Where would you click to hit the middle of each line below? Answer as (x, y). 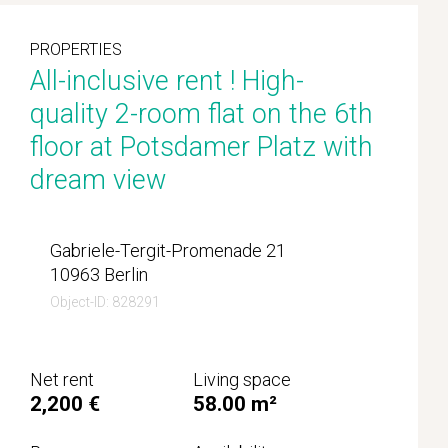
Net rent (62, 379)
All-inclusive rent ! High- (167, 80)
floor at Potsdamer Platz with (201, 146)
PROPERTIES (76, 49)
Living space (242, 379)
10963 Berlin (99, 274)
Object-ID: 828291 (105, 301)
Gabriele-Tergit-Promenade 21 (168, 250)
